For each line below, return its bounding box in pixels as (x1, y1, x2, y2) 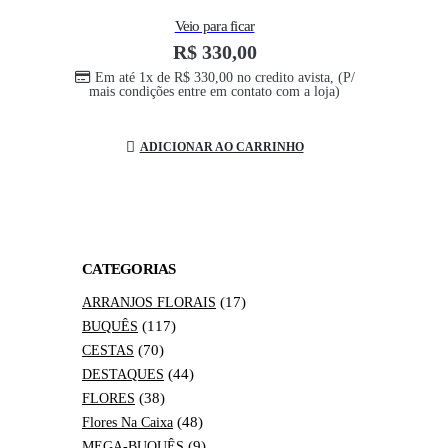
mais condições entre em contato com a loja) (89, 83, 340, 99)
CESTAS (82, 342, 134, 358)
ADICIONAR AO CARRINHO (139, 139, 304, 154)
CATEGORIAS (82, 261, 176, 278)
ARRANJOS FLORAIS (82, 294, 216, 310)
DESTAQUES (82, 366, 164, 382)
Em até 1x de (94, 69, 174, 85)
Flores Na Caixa (82, 414, 173, 430)
